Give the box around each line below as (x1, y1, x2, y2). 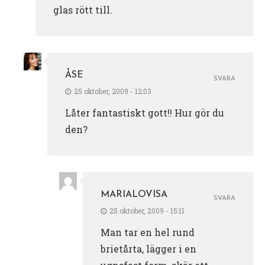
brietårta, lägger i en (101, 242, 196, 255)
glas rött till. (53, 3, 112, 16)
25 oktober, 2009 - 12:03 (74, 86, 151, 96)
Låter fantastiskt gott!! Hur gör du (65, 106, 224, 119)
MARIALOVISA (101, 189, 167, 199)
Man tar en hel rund (101, 225, 195, 238)
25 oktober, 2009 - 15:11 (109, 205, 185, 215)
